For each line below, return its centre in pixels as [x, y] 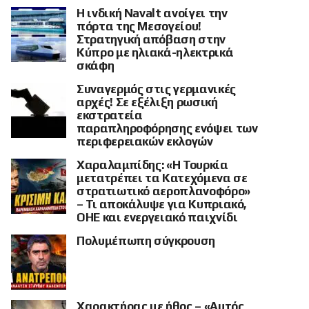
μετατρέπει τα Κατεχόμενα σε [162, 178]
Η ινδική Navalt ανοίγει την [152, 13]
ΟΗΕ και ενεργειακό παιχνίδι [157, 217]
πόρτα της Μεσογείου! [139, 26]
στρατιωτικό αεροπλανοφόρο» [163, 191]
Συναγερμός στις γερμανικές [156, 89]
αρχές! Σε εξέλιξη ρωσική [147, 102]
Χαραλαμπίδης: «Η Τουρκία [152, 165]
